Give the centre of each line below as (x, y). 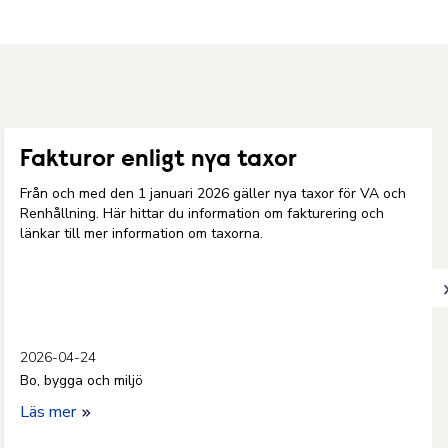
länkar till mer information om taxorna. (145, 233)
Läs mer (50, 412)
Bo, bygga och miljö (81, 380)
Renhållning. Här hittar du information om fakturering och (202, 213)
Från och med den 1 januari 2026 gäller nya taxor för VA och (213, 193)
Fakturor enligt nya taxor (158, 160)
